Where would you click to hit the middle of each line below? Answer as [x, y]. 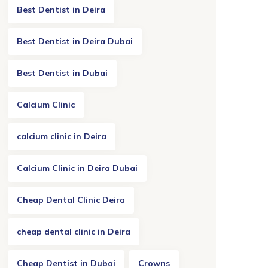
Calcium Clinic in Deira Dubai [77, 168]
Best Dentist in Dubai [62, 73]
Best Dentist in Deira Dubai [75, 41]
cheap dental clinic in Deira [74, 232]
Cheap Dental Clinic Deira [71, 200]
